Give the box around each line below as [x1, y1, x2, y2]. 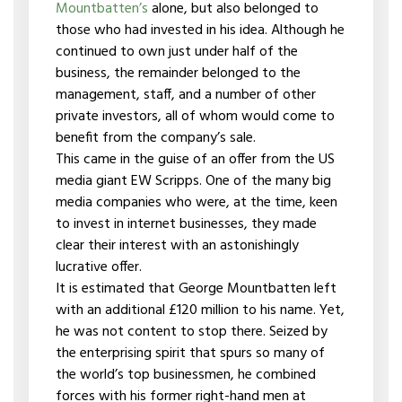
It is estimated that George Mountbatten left [55, 277, 336, 301]
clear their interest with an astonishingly [55, 234, 299, 258]
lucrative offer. [55, 256, 142, 279]
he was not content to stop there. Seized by [55, 320, 328, 344]
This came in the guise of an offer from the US [55, 148, 335, 171]
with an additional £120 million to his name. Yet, [55, 299, 345, 322]
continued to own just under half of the [55, 40, 298, 64]
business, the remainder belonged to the [55, 62, 301, 85]
